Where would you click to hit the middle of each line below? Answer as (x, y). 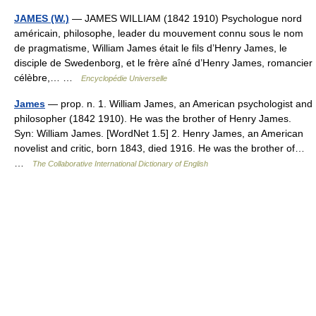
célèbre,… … (48, 78)
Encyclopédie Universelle (124, 78)
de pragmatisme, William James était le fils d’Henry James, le (151, 48)
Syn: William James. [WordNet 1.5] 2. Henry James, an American (159, 133)
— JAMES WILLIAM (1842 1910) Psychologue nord (186, 18)
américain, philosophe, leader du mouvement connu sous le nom (159, 33)
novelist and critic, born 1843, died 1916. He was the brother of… (159, 148)
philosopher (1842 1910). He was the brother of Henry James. (153, 119)
